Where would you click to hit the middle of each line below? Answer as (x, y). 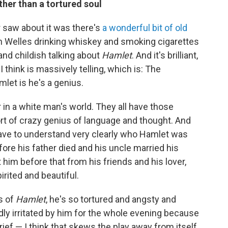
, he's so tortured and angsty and (111, 199)
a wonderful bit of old (145, 27)
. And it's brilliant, (165, 55)
